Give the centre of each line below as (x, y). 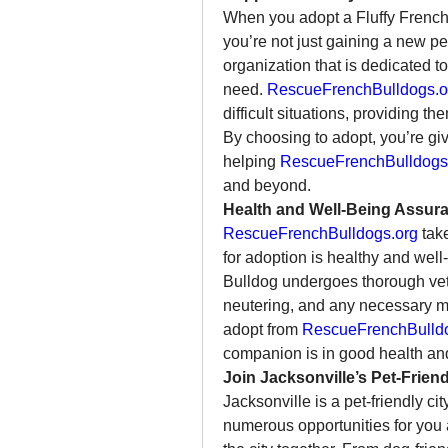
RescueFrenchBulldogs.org (320, 233)
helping (251, 161)
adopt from (262, 329)
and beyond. (267, 185)
